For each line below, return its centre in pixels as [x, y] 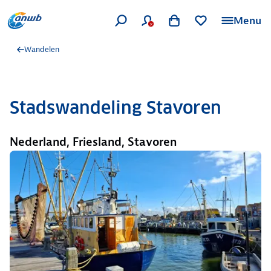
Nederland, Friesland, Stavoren [93, 142]
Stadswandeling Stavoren [116, 108]
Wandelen [42, 49]
